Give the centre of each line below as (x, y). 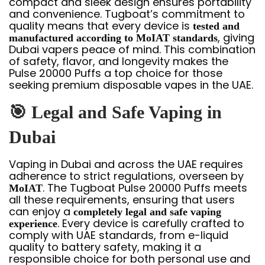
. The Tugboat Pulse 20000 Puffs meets (145, 188)
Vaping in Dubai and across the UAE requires (126, 164)
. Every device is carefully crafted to (151, 223)
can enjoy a (41, 211)
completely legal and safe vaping (147, 212)
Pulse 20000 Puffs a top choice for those (116, 73)
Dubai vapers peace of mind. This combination (132, 49)
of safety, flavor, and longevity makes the (119, 61)
